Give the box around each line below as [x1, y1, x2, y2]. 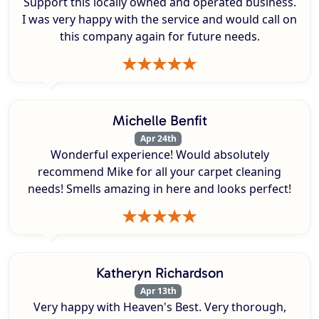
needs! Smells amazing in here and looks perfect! [28, 181, 291, 197]
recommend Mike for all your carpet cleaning [38, 164, 281, 180]
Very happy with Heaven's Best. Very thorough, [33, 299, 286, 315]
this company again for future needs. [59, 28, 260, 44]
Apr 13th [140, 285, 177, 298]
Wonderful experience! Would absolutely [50, 147, 269, 163]
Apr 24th [140, 132, 177, 145]
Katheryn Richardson [95, 264, 224, 282]
